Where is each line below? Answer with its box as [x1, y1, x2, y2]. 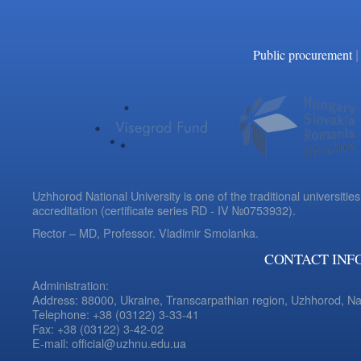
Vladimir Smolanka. [159, 223, 259, 241]
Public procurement [253, 46, 352, 64]
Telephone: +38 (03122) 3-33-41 [32, 305, 199, 322]
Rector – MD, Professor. [32, 223, 159, 241]
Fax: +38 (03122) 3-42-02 [32, 319, 164, 337]
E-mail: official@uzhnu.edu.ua [32, 334, 186, 351]
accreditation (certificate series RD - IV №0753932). [32, 201, 296, 218]
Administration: [32, 276, 109, 293]
